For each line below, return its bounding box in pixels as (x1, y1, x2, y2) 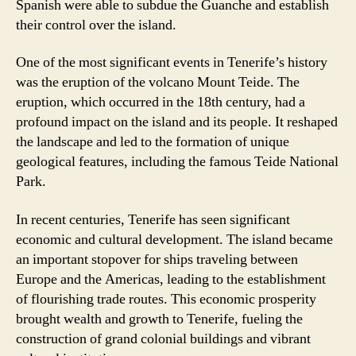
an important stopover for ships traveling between (16, 250, 298, 269)
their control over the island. (16, 15, 176, 34)
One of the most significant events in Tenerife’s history (16, 53, 327, 72)
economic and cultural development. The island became (16, 230, 333, 249)
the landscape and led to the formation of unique (16, 133, 289, 151)
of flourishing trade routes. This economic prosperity (16, 289, 316, 308)
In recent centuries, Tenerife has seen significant (16, 210, 290, 229)
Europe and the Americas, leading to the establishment (16, 269, 326, 288)
